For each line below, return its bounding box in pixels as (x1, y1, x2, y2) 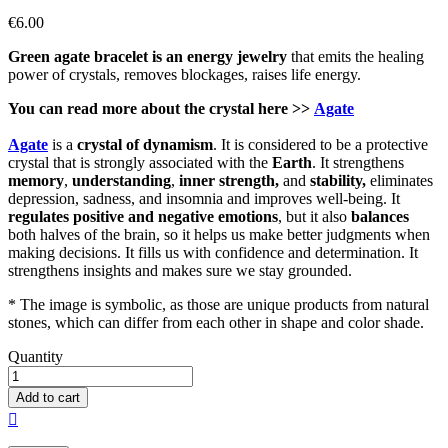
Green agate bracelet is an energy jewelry (8, 47, 287, 65)
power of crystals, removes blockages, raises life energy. (8, 65, 361, 83)
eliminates (366, 171, 433, 189)
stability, (310, 171, 366, 189)
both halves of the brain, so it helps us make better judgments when (8, 225, 430, 243)
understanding (72, 171, 171, 189)
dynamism (143, 135, 213, 153)
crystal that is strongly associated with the (8, 153, 272, 171)
